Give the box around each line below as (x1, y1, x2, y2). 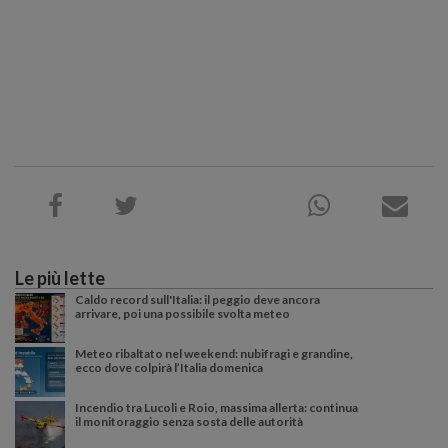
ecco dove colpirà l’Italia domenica (75, 360, 263, 376)
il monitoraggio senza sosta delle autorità (75, 414, 303, 430)
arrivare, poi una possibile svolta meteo (75, 306, 290, 322)
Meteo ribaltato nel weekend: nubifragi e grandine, (75, 346, 353, 362)
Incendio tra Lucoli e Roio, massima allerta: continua (75, 400, 358, 416)
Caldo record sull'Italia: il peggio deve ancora (75, 292, 320, 308)
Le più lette (15, 267, 105, 290)
